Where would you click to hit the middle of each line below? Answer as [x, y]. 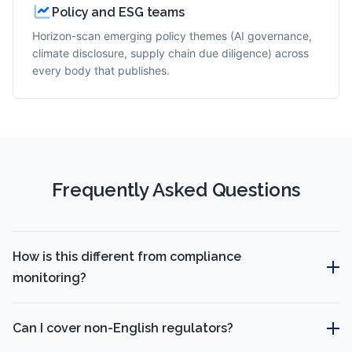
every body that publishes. [101, 70]
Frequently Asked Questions [176, 190]
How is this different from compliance [127, 257]
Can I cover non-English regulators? [123, 328]
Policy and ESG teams [118, 12]
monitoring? [49, 278]
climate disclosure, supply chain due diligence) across [170, 53]
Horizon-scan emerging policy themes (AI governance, [172, 36]
